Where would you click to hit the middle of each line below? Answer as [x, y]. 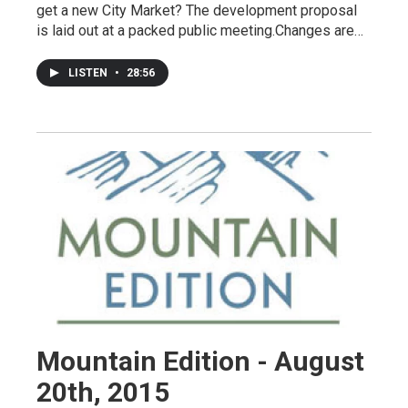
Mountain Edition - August [200, 362]
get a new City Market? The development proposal [197, 11]
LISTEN [89, 73]
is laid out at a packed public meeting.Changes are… [200, 31]
